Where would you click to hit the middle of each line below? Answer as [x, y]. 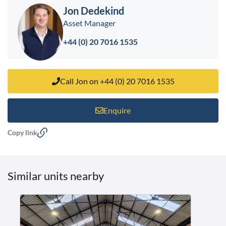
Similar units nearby [56, 176]
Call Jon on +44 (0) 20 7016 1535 [117, 81]
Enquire [117, 110]
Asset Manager [89, 23]
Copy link [22, 132]
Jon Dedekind [94, 11]
